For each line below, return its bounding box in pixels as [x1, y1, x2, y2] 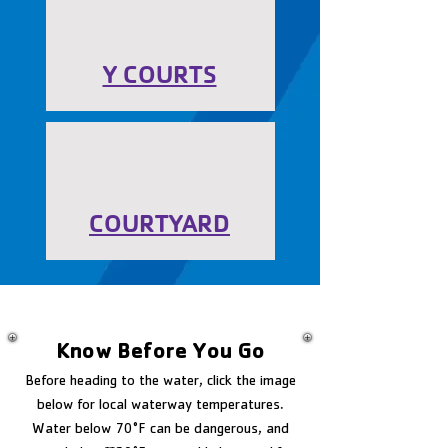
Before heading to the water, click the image [24, 375, 296, 390]
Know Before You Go [55, 343, 265, 365]
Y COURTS [102, 59, 217, 90]
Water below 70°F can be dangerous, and [31, 423, 289, 438]
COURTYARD [89, 208, 230, 239]
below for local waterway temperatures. [36, 399, 284, 414]
